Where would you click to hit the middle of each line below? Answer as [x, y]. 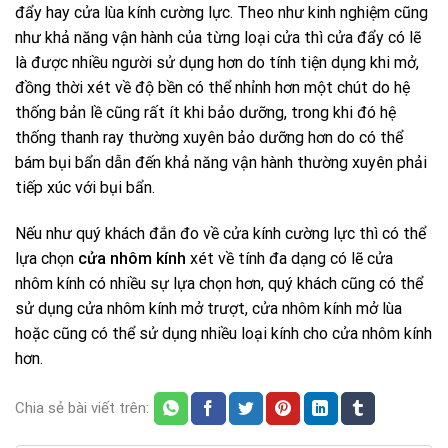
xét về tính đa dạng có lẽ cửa [289, 259]
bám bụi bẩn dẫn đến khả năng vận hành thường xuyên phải [221, 163]
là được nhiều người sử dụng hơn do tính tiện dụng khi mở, [217, 63]
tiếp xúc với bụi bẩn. [85, 188]
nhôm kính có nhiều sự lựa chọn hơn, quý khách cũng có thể [219, 284]
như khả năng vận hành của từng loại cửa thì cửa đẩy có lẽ [218, 38]
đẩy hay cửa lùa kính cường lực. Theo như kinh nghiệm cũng [221, 13]
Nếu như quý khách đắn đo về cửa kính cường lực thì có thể [220, 234]
